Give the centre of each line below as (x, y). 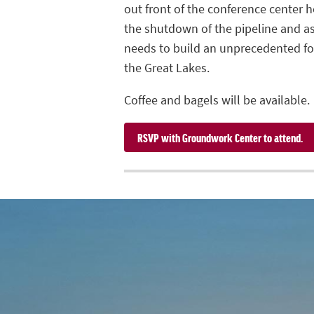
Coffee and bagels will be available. (217, 101)
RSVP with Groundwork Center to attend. (220, 138)
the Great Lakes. (167, 68)
